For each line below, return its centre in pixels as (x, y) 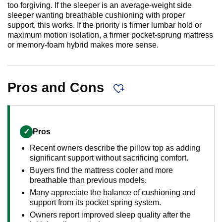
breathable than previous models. (88, 180)
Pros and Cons (58, 88)
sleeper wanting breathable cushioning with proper (96, 15)
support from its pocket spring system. (95, 203)
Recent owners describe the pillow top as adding (115, 148)
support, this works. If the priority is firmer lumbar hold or (105, 25)
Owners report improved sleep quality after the (110, 215)
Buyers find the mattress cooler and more (101, 170)
